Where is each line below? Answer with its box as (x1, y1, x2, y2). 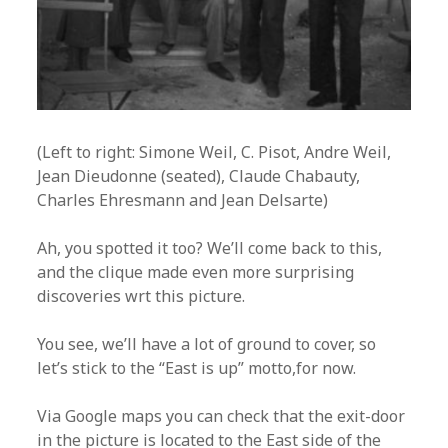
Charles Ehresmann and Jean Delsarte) (37, 188, 329, 211)
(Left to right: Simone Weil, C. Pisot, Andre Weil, (37, 140, 392, 163)
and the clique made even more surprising (37, 260, 355, 283)
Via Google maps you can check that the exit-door (37, 404, 406, 427)
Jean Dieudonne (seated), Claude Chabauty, (37, 164, 361, 187)
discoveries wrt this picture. (37, 284, 246, 307)
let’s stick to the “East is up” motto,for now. (37, 356, 357, 379)
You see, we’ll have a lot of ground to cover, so (37, 332, 377, 355)
